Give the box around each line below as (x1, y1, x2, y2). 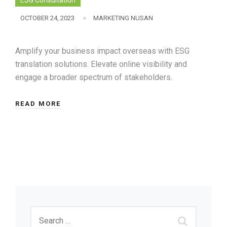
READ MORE (15, 100, 61, 108)
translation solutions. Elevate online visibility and (15, 59, 187, 69)
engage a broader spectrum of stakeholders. (15, 72, 172, 83)
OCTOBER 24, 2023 (20, 14, 74, 22)
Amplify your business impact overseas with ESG (15, 46, 190, 56)
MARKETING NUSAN (93, 14, 153, 22)
